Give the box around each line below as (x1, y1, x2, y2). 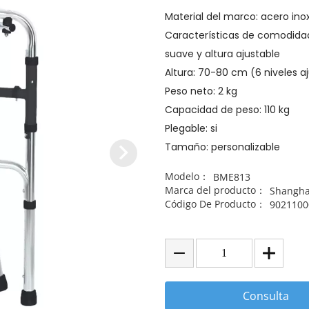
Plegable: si (165, 121, 217, 135)
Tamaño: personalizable (165, 140, 280, 154)
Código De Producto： (165, 197, 266, 210)
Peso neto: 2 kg (165, 84, 237, 98)
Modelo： (165, 170, 209, 183)
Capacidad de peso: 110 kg (165, 103, 290, 117)
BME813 (213, 170, 250, 183)
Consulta (243, 288, 290, 303)
